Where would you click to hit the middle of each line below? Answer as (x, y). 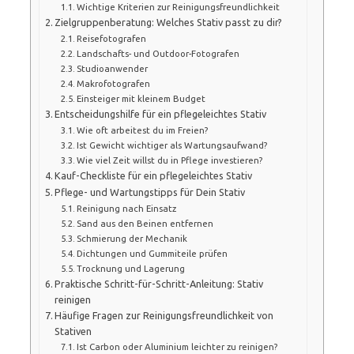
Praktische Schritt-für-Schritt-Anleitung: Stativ (159, 283)
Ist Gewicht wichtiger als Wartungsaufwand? (172, 145)
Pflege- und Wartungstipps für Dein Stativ (150, 192)
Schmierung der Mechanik (132, 238)
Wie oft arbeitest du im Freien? (142, 130)
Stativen (73, 331)
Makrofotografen (113, 83)
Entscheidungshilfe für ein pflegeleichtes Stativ (161, 113)
